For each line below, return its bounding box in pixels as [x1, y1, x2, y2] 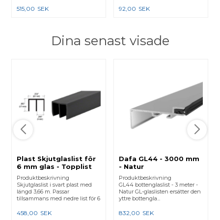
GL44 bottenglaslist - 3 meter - [119, 181, 198, 188]
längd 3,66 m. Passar [17, 188, 70, 195]
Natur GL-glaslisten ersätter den [119, 188, 201, 195]
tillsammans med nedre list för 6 [17, 194, 101, 202]
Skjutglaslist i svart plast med [17, 181, 92, 188]
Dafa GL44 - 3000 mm [119, 154, 200, 163]
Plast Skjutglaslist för [17, 154, 96, 163]
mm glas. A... [17, 201, 49, 209]
